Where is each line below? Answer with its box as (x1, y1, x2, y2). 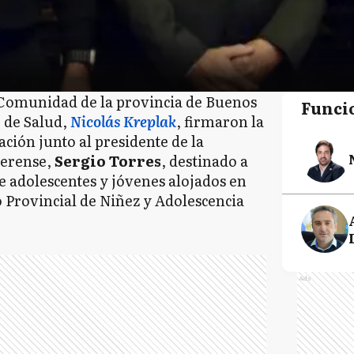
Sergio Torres (55, 150, 161, 171)
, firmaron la (176, 111, 264, 132)
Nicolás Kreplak (70, 111, 176, 132)
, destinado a (161, 150, 248, 171)
